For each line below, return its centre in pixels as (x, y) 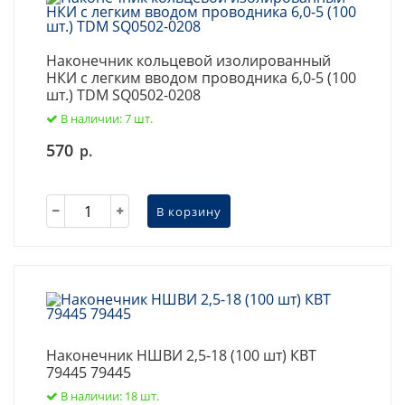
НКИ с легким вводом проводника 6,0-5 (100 (201, 78)
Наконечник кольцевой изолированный (188, 61)
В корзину (189, 211)
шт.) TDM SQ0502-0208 (123, 95)
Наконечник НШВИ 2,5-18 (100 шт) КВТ (181, 355)
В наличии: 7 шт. (107, 118)
